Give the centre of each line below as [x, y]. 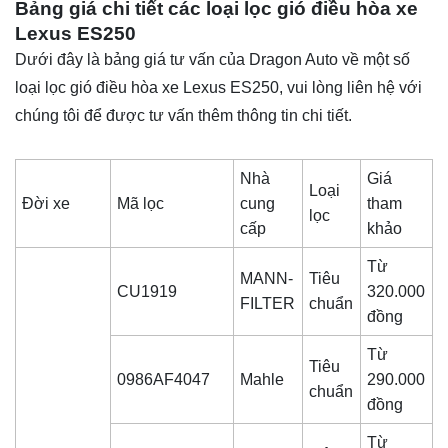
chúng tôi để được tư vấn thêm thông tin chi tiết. [183, 116]
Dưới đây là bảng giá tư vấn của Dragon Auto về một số [212, 60]
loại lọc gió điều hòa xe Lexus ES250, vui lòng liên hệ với [218, 88]
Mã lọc [149, 204]
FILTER [268, 304]
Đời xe [46, 204]
